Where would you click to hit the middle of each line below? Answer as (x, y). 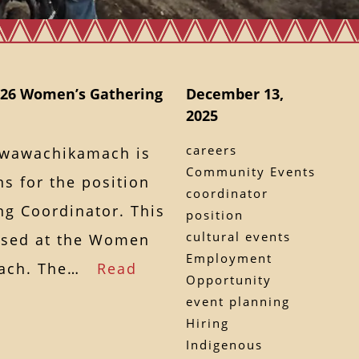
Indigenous (224, 344)
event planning (238, 301)
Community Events (250, 171)
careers (211, 149)
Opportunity (228, 279)
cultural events (238, 236)
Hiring (207, 323)
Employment (229, 258)
